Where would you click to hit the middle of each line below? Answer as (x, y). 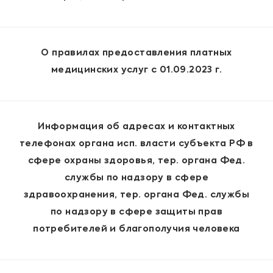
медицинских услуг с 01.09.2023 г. (136, 70)
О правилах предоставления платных (136, 53)
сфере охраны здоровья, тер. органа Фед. (136, 161)
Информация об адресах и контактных (136, 127)
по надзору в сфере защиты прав (136, 212)
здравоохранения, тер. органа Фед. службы (136, 195)
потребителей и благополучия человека (136, 229)
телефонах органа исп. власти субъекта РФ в (136, 144)
